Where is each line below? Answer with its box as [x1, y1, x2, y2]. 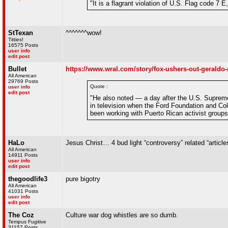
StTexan [8, 29, 33, 37]
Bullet [8, 65, 26, 73]
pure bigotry [66, 175, 100, 183]
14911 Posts [8, 152, 38, 158]
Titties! [8, 37, 23, 42]
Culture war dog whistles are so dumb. [66, 211, 178, 219]
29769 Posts [8, 78, 38, 84]
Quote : [90, 83, 108, 89]
